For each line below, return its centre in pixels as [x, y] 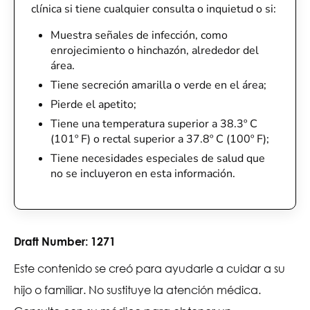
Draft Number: [52, 241]
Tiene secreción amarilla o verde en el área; [160, 85]
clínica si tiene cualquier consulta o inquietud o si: [154, 9]
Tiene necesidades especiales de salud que [158, 158]
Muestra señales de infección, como [139, 35]
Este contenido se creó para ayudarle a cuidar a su [149, 268]
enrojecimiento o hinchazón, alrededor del [155, 51]
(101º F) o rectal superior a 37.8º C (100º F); [160, 139]
